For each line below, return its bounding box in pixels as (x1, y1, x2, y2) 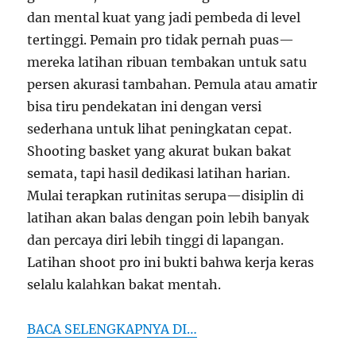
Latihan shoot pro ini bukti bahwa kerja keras (27, 254, 315, 271)
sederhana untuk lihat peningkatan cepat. (27, 121, 292, 137)
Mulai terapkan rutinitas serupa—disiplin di (27, 188, 304, 204)
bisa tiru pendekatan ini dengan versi (27, 99, 262, 115)
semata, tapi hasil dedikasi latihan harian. (27, 165, 291, 182)
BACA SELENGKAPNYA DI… (27, 321, 198, 338)
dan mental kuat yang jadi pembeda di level (27, 10, 301, 26)
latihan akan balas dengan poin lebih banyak (27, 210, 310, 226)
